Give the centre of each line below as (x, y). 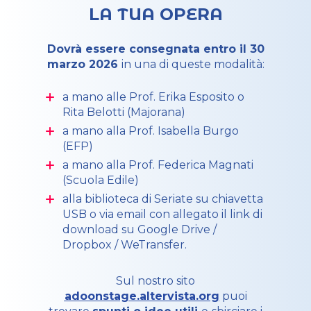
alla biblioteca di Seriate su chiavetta (163, 199)
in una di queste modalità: (193, 64)
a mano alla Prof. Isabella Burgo (151, 131)
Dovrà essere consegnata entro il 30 (155, 49)
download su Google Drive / (140, 229)
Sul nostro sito (155, 281)
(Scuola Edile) (101, 180)
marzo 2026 (84, 64)
